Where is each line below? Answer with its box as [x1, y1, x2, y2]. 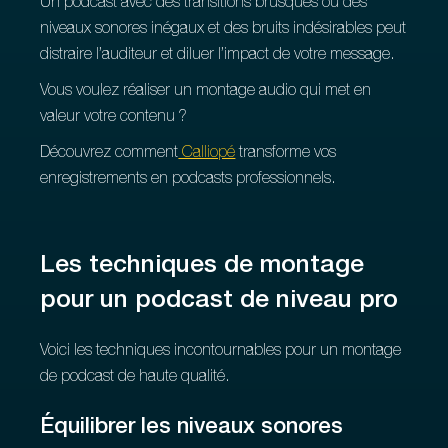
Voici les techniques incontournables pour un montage [40, 344, 402, 360]
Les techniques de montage [40, 254, 365, 279]
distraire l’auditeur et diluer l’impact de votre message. [40, 48, 396, 64]
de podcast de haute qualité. [40, 370, 231, 386]
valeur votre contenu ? [40, 110, 188, 126]
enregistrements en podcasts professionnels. [40, 172, 337, 188]
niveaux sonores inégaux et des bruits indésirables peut [40, 22, 407, 38]
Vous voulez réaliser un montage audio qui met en [40, 84, 372, 100]
